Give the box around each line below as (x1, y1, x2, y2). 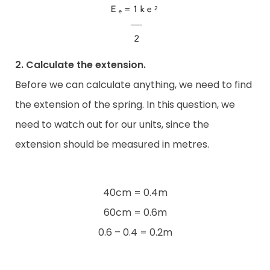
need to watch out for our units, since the (15, 118, 209, 132)
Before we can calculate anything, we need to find (15, 78, 252, 92)
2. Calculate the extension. (15, 58, 146, 72)
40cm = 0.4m (102, 186, 168, 200)
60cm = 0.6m (103, 206, 167, 220)
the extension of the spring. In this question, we (15, 98, 235, 112)
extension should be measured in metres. (15, 137, 209, 152)
